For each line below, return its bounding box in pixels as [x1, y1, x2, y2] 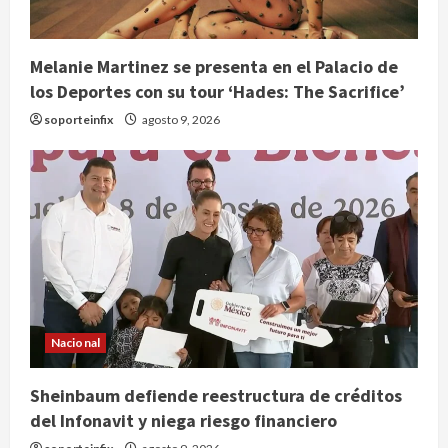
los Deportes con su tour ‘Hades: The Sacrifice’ [30, 79, 405, 103]
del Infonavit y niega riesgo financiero [30, 408, 337, 432]
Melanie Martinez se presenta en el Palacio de [30, 54, 398, 78]
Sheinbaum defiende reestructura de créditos [30, 383, 402, 407]
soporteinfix [44, 111, 113, 127]
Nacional [51, 334, 100, 350]
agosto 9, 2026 [140, 111, 220, 127]
